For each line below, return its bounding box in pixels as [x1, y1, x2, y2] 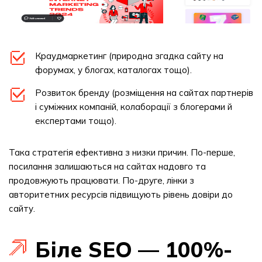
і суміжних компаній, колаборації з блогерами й [35, 101, 232, 112]
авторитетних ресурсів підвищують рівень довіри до [9, 189, 233, 200]
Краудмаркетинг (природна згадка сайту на [35, 50, 223, 61]
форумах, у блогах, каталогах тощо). [35, 64, 192, 75]
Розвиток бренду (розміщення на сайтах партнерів [35, 87, 253, 98]
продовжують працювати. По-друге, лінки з [9, 175, 194, 186]
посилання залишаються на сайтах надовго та [9, 161, 206, 172]
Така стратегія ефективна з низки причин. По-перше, [9, 147, 235, 158]
